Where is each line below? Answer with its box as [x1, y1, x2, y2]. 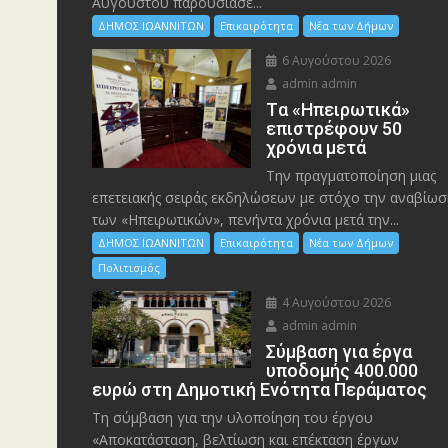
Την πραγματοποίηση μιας [266, 166, 437, 185]
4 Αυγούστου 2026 [279, 294, 392, 311]
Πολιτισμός [98, 260, 160, 275]
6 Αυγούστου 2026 [279, 52, 392, 69]
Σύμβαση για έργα [266, 341, 413, 362]
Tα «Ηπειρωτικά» [266, 99, 411, 120]
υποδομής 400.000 [266, 360, 419, 381]
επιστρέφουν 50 [266, 118, 403, 139]
